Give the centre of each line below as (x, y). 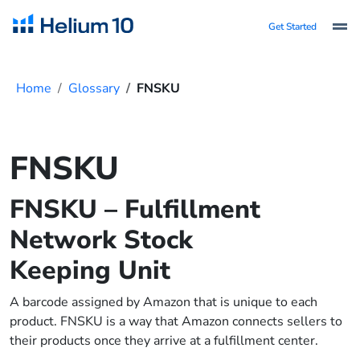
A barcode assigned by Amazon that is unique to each (164, 302)
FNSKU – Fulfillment (135, 209)
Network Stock (101, 240)
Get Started (292, 27)
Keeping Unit (90, 270)
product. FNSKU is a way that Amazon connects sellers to (176, 321)
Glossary (94, 88)
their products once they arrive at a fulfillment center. (164, 341)
